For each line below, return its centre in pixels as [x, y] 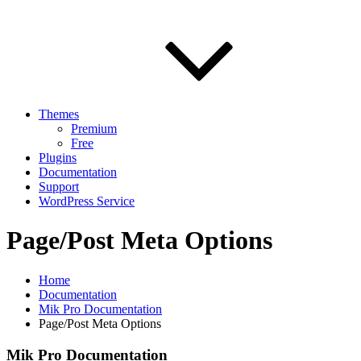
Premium [94, 129]
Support [59, 187]
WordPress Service [87, 201]
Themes [59, 114]
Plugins [58, 158]
